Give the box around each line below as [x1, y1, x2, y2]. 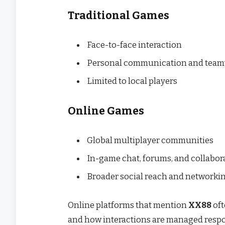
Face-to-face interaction [87, 39, 182, 50]
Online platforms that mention [68, 199, 188, 210]
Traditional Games [68, 9, 169, 23]
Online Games [68, 104, 144, 118]
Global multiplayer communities [87, 135, 213, 145]
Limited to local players [87, 76, 177, 86]
